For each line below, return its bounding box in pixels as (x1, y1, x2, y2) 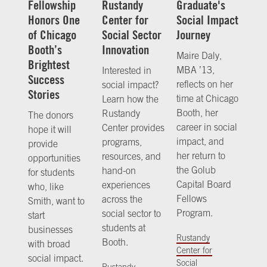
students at (102, 222, 146, 234)
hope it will (28, 124, 72, 135)
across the (102, 194, 143, 205)
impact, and (176, 136, 224, 147)
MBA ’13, (176, 64, 215, 76)
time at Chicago (176, 93, 238, 104)
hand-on (102, 165, 136, 176)
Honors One (28, 13, 80, 28)
